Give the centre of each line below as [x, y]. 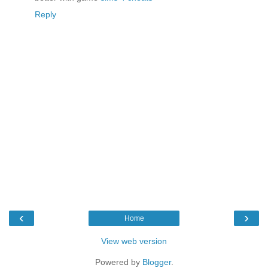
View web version [134, 241]
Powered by [118, 262]
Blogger [156, 262]
